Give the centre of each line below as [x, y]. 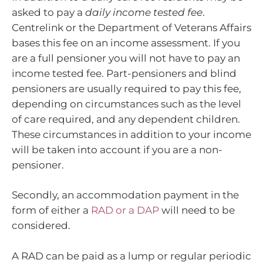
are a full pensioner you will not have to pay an [126, 58]
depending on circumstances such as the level [127, 104]
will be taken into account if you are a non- [117, 149]
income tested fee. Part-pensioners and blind [124, 73]
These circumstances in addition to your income [131, 134]
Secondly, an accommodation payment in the [125, 195]
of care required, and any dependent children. [126, 119]
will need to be [197, 210]
